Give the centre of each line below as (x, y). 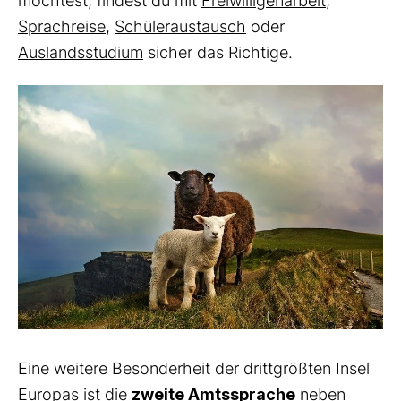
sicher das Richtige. (220, 53)
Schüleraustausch (180, 27)
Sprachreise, (64, 27)
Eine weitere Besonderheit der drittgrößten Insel (194, 368)
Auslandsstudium (81, 53)
